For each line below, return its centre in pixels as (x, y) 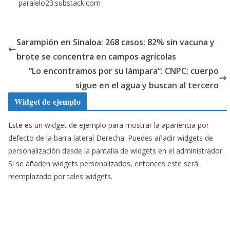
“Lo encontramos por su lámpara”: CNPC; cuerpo (123, 71)
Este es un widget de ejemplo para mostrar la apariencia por (109, 125)
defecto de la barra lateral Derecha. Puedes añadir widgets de (111, 138)
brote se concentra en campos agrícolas (96, 56)
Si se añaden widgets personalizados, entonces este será (103, 163)
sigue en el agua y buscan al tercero (147, 85)
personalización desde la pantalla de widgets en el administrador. (116, 150)
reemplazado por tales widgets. (60, 176)
